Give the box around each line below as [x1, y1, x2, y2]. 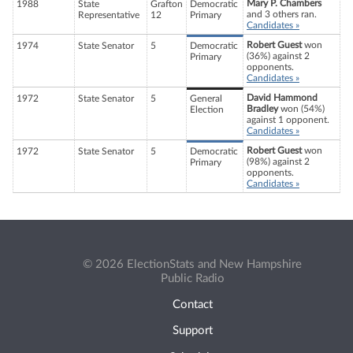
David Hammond [247, 93, 318, 103]
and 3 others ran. [247, 9, 317, 20]
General [190, 94, 222, 104]
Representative [78, 10, 139, 20]
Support [172, 325, 213, 337]
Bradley [247, 104, 278, 114]
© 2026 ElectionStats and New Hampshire [83, 258, 302, 270]
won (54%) [278, 104, 325, 114]
